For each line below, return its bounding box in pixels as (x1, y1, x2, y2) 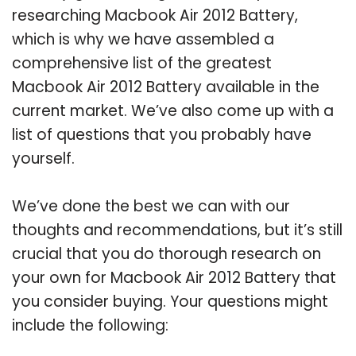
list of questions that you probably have (12, 123, 311, 145)
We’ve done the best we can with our (12, 195, 290, 217)
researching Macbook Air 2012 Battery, (12, 4, 298, 26)
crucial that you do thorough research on (12, 242, 321, 265)
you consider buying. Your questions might (12, 290, 328, 312)
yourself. (12, 147, 75, 169)
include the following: (12, 314, 168, 336)
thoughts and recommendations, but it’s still (12, 219, 342, 241)
